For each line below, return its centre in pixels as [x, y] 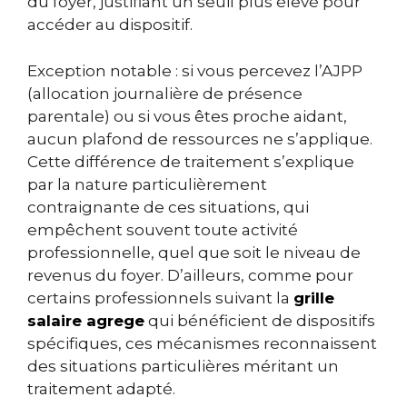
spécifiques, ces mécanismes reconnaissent [202, 343]
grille [314, 298]
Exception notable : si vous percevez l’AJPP [195, 70]
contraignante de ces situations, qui [168, 207]
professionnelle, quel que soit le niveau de [194, 252]
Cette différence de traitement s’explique [191, 161]
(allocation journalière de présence [165, 93]
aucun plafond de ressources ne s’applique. [200, 139]
